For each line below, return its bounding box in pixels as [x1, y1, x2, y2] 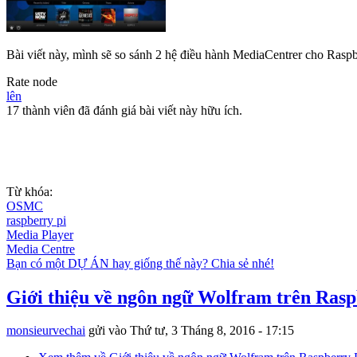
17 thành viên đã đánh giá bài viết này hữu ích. [6, 103, 242, 117]
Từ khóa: [6, 184, 56, 198]
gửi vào [85, 324, 130, 338]
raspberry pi [6, 213, 66, 227]
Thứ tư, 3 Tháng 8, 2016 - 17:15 [130, 324, 294, 338]
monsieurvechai [6, 324, 85, 338]
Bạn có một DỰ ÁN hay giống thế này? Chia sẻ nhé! [6, 256, 274, 270]
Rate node [6, 74, 57, 88]
